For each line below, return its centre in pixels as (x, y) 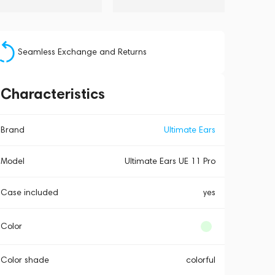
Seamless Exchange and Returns (82, 52)
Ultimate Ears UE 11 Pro (170, 161)
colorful (200, 260)
